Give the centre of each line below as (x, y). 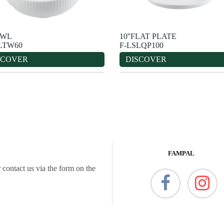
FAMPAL (181, 153)
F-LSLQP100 (141, 45)
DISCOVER (146, 59)
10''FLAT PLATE (148, 36)
